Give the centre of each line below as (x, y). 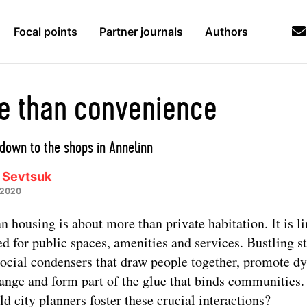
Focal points (46, 32)
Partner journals (142, 32)
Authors (227, 32)
